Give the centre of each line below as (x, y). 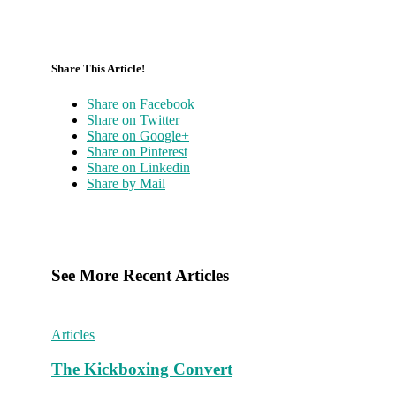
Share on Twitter (133, 119)
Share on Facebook (141, 103)
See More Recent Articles (140, 276)
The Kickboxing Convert (142, 369)
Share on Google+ (138, 135)
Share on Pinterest (137, 151)
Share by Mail (126, 183)
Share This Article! (98, 69)
